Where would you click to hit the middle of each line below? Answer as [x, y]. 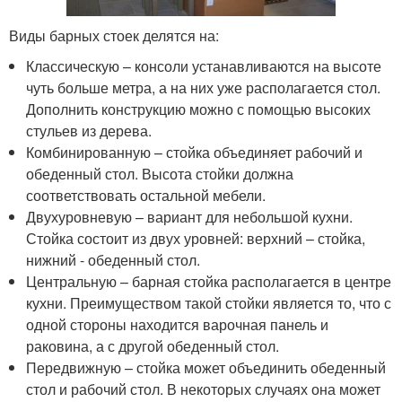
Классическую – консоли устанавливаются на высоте [204, 66]
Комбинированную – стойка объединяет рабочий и [195, 153]
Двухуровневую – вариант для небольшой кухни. [190, 217]
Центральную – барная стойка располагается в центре [209, 282]
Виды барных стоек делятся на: [114, 36]
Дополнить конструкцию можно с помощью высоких [199, 109]
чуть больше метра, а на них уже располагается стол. [204, 88]
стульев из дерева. [89, 131]
